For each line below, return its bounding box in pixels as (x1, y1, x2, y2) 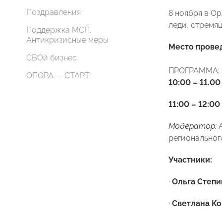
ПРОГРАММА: (168, 66, 220, 75)
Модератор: (168, 121, 217, 131)
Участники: (168, 155, 212, 165)
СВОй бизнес (26, 53, 77, 62)
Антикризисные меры (26, 35, 109, 45)
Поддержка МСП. (26, 25, 91, 35)
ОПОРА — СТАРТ (26, 71, 90, 80)
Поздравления (26, 7, 81, 17)
